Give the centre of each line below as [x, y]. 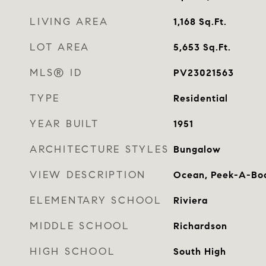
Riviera [190, 200]
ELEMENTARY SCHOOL [96, 200]
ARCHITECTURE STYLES [99, 149]
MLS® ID [56, 73]
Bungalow [197, 149]
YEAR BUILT [64, 124]
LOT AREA [60, 47]
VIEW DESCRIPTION [88, 175]
